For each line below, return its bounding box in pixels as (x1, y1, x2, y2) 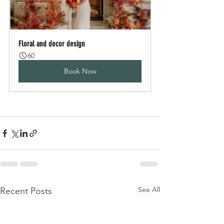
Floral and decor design (18, 39, 85, 49)
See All (138, 185, 160, 194)
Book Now (63, 66, 96, 76)
